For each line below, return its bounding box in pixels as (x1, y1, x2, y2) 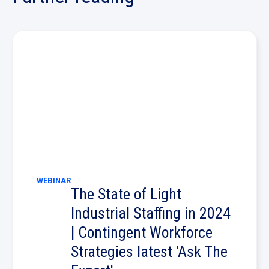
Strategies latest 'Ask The (71, 243, 228, 261)
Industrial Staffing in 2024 (71, 204, 231, 223)
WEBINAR (37, 176, 71, 186)
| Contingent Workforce (71, 223, 213, 242)
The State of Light (71, 185, 181, 204)
